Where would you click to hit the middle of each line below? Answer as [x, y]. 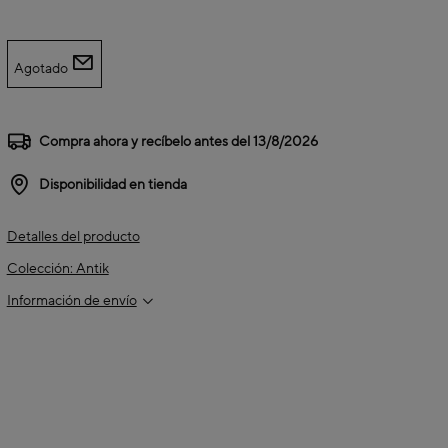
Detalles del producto [73, 237]
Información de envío [71, 301]
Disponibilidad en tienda [112, 185]
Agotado [42, 69]
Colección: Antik [57, 269]
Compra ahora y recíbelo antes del [144, 142]
